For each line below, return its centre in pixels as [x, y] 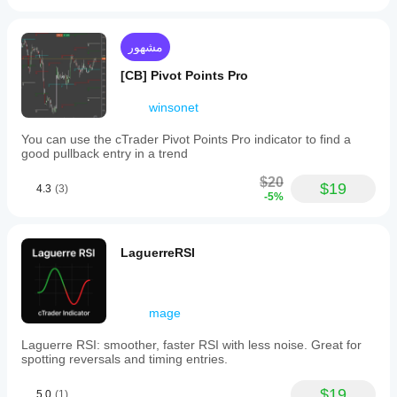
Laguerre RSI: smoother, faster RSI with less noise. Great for [191, 345]
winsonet [174, 107]
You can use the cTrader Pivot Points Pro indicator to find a [186, 139]
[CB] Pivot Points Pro [184, 75]
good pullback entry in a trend [105, 153]
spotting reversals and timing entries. [125, 359]
